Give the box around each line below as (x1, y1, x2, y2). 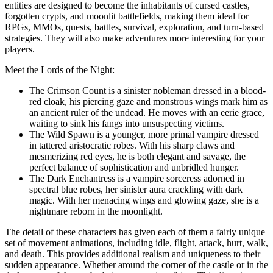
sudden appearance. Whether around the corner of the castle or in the (5, 259, 268, 270)
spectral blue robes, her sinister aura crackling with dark (29, 183, 243, 194)
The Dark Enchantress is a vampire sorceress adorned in (29, 172, 244, 183)
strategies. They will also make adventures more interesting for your (5, 32, 264, 43)
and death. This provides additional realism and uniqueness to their (5, 248, 260, 259)
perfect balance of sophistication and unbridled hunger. (29, 161, 239, 172)
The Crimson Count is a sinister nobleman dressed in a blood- (29, 85, 266, 96)
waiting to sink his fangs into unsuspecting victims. (29, 118, 224, 129)
